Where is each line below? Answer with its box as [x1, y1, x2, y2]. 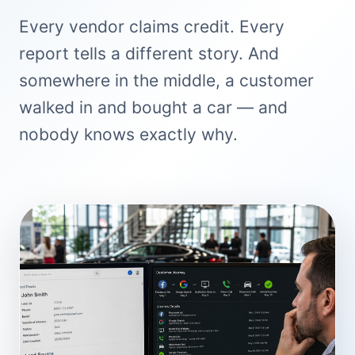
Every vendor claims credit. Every [19, 17, 284, 36]
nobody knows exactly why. [19, 124, 238, 144]
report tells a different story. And [19, 44, 279, 63]
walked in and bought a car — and [19, 97, 288, 117]
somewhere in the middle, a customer [19, 71, 314, 90]
